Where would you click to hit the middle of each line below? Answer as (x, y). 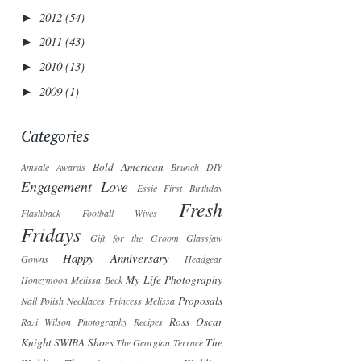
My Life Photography (174, 280)
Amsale (35, 167)
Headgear (204, 259)
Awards (71, 167)
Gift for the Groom (135, 238)
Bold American (128, 167)
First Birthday (193, 188)
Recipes (148, 322)
